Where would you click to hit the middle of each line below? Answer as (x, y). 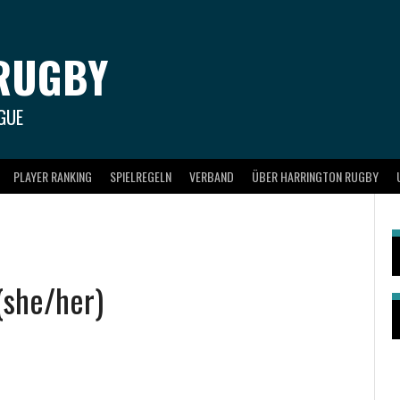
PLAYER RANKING (53, 176)
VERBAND (212, 176)
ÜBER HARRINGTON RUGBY (315, 176)
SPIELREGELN (141, 176)
